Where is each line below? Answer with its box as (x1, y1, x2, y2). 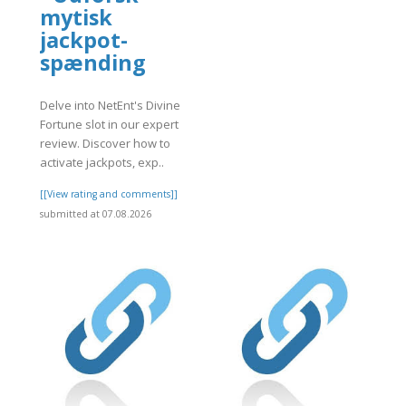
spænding (40, 48, 146, 78)
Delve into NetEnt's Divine (40, 96, 180, 113)
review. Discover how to (40, 134, 170, 151)
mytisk (40, 3, 112, 33)
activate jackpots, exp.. (40, 153, 164, 170)
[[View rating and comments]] (40, 187, 178, 200)
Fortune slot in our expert (40, 115, 179, 132)
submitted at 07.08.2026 (40, 207, 151, 220)
